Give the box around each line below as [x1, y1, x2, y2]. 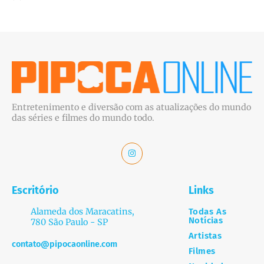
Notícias [188, 214, 223, 226]
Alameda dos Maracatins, [31, 206, 134, 217]
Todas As [188, 206, 227, 217]
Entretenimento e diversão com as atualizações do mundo [12, 102, 251, 113]
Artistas [188, 230, 222, 241]
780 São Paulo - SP [31, 216, 108, 227]
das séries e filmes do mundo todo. [12, 113, 154, 124]
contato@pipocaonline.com [12, 239, 117, 249]
